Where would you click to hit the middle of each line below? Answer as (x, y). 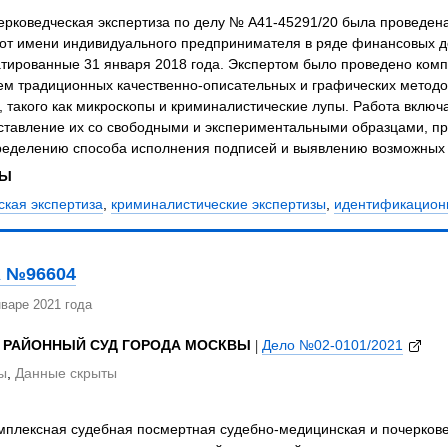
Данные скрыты (65, 373)
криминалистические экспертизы (218, 204)
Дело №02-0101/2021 (332, 345)
